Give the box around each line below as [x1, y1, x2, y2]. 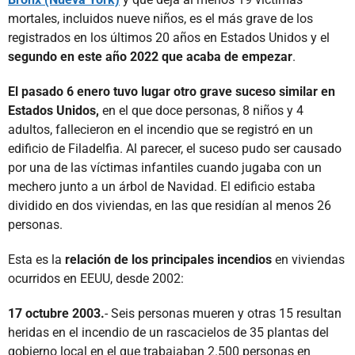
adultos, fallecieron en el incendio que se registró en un [8, 121, 313, 137]
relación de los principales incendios [62, 251, 272, 267]
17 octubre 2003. [8, 305, 105, 321]
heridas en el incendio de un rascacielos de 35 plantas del [8, 324, 329, 340]
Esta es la [8, 251, 62, 267]
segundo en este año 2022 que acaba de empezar [8, 48, 292, 64]
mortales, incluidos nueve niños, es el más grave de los [8, 10, 313, 26]
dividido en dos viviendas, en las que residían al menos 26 [8, 197, 331, 213]
